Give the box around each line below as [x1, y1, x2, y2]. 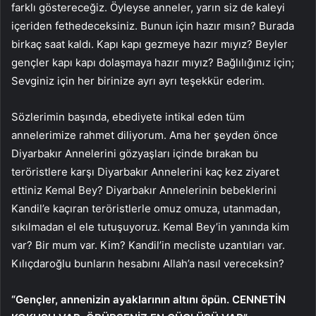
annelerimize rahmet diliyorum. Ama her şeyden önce [11, 128, 278, 142]
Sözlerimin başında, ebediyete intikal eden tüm [11, 109, 245, 123]
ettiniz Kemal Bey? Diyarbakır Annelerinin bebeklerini [11, 183, 276, 197]
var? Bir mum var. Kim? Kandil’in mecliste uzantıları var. [11, 238, 285, 252]
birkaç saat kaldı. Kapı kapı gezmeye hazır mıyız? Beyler [11, 37, 288, 51]
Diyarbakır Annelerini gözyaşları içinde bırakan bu [11, 146, 258, 160]
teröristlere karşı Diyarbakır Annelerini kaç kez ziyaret [11, 164, 279, 178]
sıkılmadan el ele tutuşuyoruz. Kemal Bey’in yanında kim [11, 219, 289, 233]
